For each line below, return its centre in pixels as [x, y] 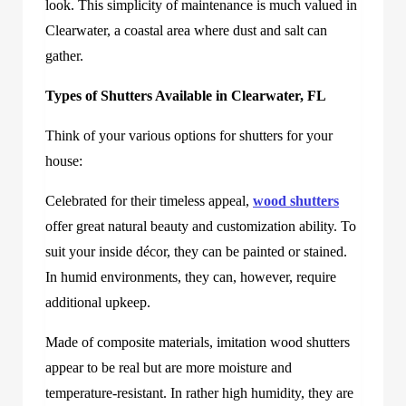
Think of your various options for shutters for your [189, 135]
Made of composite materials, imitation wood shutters [198, 342]
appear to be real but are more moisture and [169, 367]
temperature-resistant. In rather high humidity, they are [199, 392]
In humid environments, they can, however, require [191, 276]
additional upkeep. [98, 302]
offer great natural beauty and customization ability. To [201, 226]
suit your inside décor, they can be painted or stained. [196, 251]
